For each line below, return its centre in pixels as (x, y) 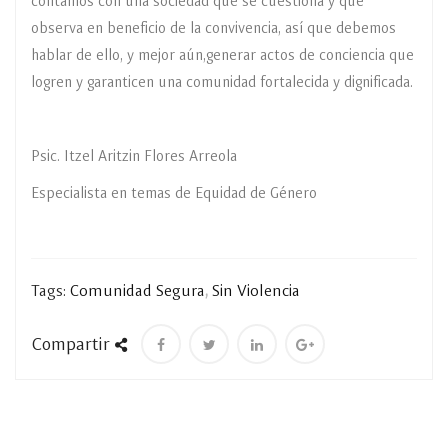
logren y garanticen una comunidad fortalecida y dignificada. (222, 83)
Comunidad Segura (137, 291)
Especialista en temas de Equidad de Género (174, 194)
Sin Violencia (256, 291)
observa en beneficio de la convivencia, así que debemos (213, 29)
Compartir (73, 344)
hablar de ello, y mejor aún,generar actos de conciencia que (222, 56)
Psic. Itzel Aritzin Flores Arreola (134, 157)
